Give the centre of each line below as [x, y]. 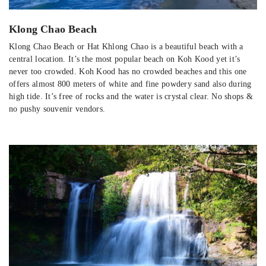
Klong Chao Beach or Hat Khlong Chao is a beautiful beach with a [126, 47]
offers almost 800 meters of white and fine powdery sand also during [130, 84]
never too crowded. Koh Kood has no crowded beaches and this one [128, 72]
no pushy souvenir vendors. [57, 109]
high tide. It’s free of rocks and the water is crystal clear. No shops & [131, 97]
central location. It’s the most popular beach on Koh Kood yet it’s [125, 59]
